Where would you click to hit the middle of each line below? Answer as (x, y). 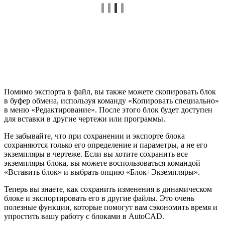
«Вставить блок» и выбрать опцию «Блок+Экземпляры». (102, 172)
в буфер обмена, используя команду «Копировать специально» (111, 100)
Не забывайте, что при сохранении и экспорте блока (94, 136)
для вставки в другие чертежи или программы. (85, 119)
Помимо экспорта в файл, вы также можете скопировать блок (110, 91)
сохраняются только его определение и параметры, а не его (106, 145)
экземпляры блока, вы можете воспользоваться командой (102, 163)
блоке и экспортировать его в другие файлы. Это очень (99, 198)
